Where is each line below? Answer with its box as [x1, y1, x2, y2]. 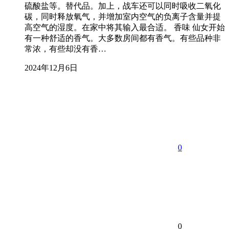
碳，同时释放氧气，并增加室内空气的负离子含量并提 [25, 12, 221, 21]
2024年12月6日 [25, 63, 78, 72]
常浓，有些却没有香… [25, 44, 106, 53]
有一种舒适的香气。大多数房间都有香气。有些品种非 [25, 33, 221, 42]
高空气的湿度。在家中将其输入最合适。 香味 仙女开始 [25, 22, 225, 32]
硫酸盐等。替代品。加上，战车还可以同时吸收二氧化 [25, 1, 221, 10]
